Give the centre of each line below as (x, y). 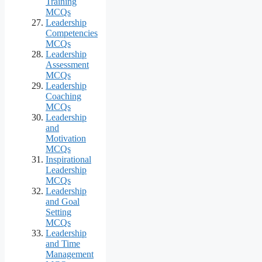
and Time (63, 243)
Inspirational (68, 159)
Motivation (66, 138)
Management (70, 254)
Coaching (63, 96)
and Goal (63, 201)
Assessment (67, 64)
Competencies (72, 33)
